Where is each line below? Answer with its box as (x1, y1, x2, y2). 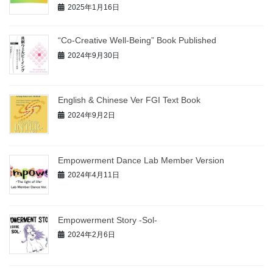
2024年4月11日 (68, 171, 119, 180)
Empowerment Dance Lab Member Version (58, 155, 224, 165)
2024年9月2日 (68, 111, 115, 120)
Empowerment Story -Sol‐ (58, 214, 157, 225)
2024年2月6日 (68, 230, 115, 239)
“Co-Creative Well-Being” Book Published (58, 35, 216, 46)
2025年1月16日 (68, 2, 119, 12)
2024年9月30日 (68, 51, 119, 60)
